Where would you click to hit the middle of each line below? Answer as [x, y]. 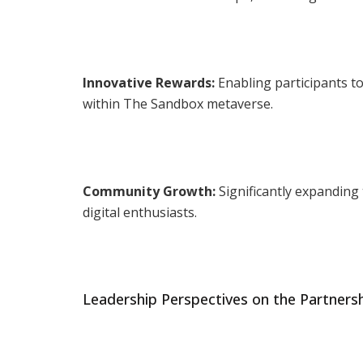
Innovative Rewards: [149, 82]
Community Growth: [149, 191]
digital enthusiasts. [140, 212]
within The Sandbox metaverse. [178, 103]
